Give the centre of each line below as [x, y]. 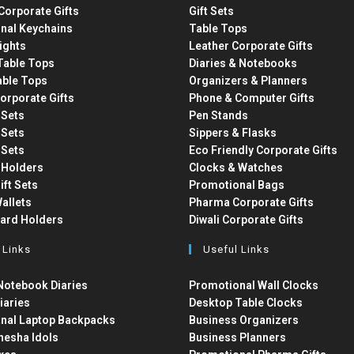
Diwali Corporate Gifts [246, 220]
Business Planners [237, 337]
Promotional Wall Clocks [253, 285]
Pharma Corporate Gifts [251, 202]
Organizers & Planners [248, 81]
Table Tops [218, 28]
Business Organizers [243, 320]
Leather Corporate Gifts [250, 46]
